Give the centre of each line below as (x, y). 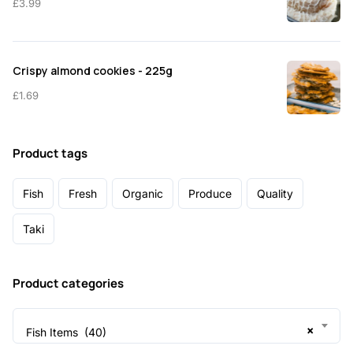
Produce (210, 193)
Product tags (50, 153)
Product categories (68, 284)
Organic (143, 193)
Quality (275, 193)
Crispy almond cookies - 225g (93, 70)
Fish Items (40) (66, 333)
